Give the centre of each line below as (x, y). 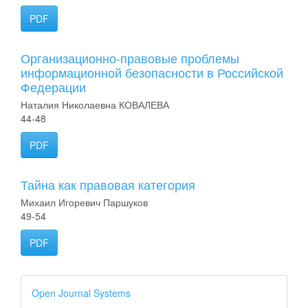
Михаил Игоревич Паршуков (84, 202)
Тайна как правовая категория (108, 184)
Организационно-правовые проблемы (130, 58)
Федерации (53, 87)
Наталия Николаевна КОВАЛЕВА (95, 104)
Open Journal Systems (81, 293)
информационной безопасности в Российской (152, 72)
